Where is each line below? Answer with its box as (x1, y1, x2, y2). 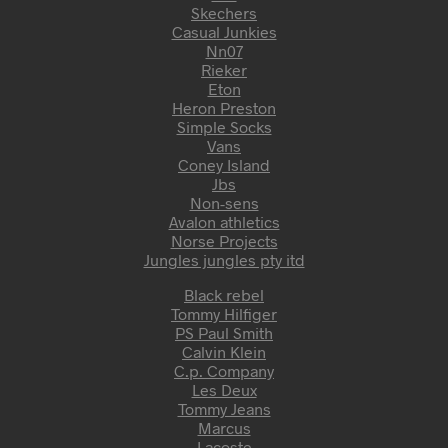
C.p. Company (174, 360, 274, 380)
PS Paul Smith (175, 322, 273, 342)
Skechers (191, 2, 257, 22)
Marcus (197, 417, 251, 437)
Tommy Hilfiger (171, 303, 277, 323)
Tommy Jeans (177, 398, 271, 418)
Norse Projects (170, 230, 278, 250)
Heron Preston (172, 97, 276, 117)
